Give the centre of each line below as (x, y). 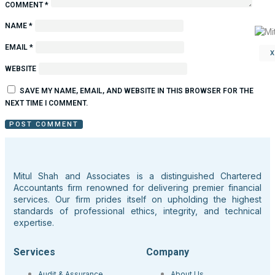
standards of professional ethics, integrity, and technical (137, 211)
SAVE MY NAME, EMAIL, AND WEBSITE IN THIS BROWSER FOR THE (137, 91)
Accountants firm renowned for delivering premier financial (137, 188)
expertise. (34, 223)
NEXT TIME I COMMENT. (46, 103)
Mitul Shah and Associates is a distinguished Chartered (137, 176)
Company (168, 252)
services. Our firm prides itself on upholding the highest (137, 199)
